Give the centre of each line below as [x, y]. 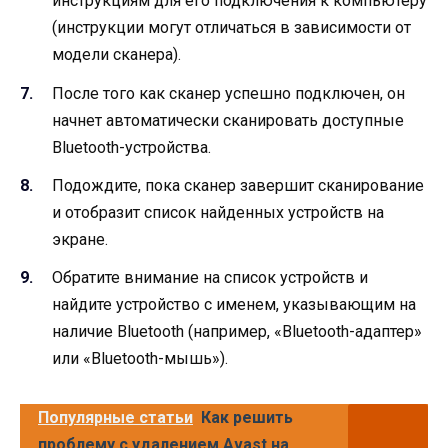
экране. [80, 239]
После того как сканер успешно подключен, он [228, 93]
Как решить [247, 417]
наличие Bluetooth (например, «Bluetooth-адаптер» [237, 331]
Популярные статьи [115, 417]
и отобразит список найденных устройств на [218, 212]
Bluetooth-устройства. [131, 147]
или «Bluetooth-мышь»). [140, 358]
